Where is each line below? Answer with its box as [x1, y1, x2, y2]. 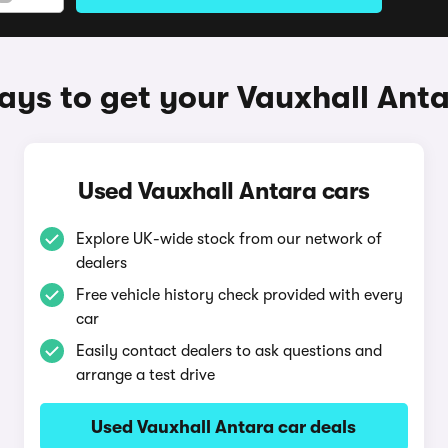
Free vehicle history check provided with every [75, 286, 403, 304]
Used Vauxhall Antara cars [78, 177, 370, 205]
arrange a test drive [75, 366, 215, 384]
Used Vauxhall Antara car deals [91, 417, 357, 437]
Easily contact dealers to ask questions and [75, 342, 382, 360]
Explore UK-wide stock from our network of [75, 230, 382, 248]
